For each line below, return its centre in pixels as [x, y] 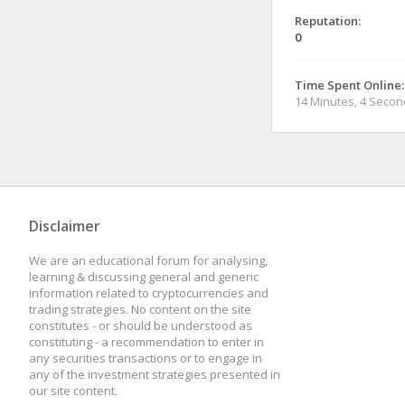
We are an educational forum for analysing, [148, 260]
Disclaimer [65, 226]
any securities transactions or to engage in [146, 358]
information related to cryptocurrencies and [149, 293]
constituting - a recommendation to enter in [146, 342]
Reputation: [328, 21]
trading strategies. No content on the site [140, 309]
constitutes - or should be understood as [141, 325]
